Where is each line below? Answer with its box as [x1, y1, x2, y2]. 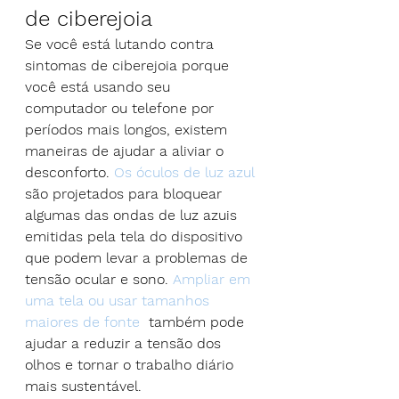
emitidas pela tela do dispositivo [25, 227, 247, 245]
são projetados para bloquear [25, 184, 226, 202]
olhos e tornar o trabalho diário [25, 355, 238, 373]
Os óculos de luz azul [114, 163, 254, 181]
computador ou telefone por [25, 99, 218, 117]
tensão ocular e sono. [25, 270, 173, 288]
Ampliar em [173, 270, 255, 288]
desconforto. [25, 163, 114, 181]
